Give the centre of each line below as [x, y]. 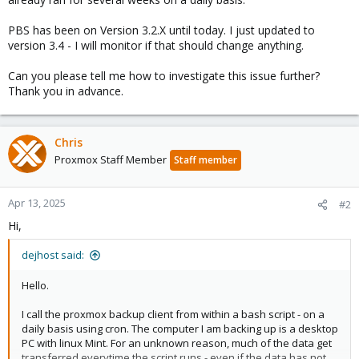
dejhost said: [53, 255]
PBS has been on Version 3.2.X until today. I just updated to [161, 30]
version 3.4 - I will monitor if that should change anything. [156, 45]
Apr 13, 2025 [37, 203]
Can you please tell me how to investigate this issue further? [164, 76]
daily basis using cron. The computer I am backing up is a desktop [180, 329]
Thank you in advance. [66, 91]
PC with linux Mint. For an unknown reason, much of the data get [177, 343]
